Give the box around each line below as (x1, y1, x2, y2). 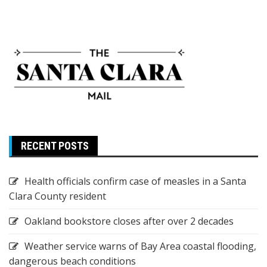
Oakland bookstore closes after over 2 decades (24, 214, 234, 228)
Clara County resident (9, 189, 106, 203)
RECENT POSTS (21, 139, 89, 152)
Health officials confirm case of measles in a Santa (24, 174, 246, 188)
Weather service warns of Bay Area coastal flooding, (24, 239, 256, 253)
